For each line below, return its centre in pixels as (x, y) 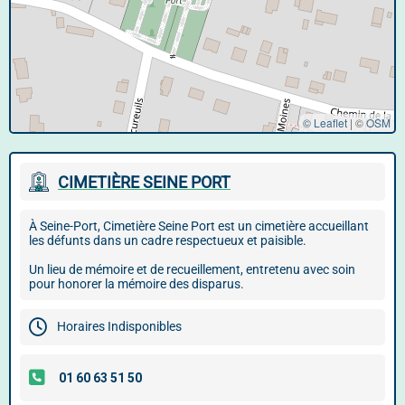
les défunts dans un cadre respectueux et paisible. (168, 240)
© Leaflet (325, 122)
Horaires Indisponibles (119, 326)
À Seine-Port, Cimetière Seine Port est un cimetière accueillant (199, 226)
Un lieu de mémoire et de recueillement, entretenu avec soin (192, 269)
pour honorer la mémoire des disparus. (137, 284)
